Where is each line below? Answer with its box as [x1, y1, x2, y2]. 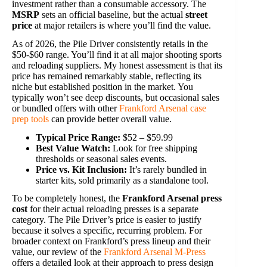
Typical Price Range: [36, 132, 120, 142]
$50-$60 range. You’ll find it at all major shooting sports [12, 49, 222, 60]
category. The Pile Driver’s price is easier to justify [12, 215, 201, 225]
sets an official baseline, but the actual [39, 10, 185, 20]
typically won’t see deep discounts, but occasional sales [12, 92, 219, 103]
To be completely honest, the [12, 193, 122, 204]
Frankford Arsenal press [122, 193, 222, 204]
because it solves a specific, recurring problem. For [12, 225, 202, 236]
